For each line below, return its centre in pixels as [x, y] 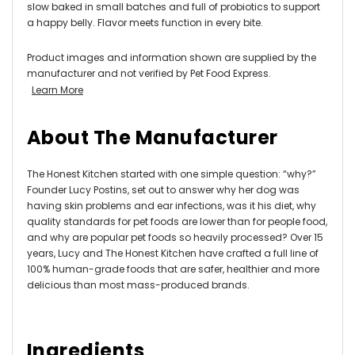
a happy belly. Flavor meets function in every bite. [145, 22]
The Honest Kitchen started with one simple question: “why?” [172, 174]
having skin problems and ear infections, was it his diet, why [172, 205]
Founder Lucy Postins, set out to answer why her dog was [163, 189]
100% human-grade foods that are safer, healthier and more [173, 269]
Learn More [57, 90]
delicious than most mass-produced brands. [138, 284]
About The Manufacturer [153, 137]
